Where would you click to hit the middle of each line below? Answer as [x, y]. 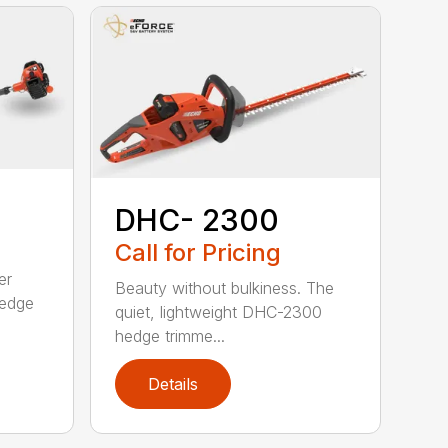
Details [173, 383]
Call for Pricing [198, 252]
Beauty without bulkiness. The [225, 287]
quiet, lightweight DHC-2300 [219, 311]
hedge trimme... [170, 335]
